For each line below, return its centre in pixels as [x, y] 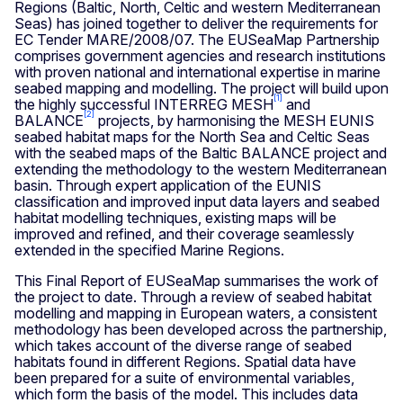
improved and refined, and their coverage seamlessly [184, 234]
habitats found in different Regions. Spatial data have [185, 362]
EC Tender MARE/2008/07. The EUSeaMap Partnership [197, 40]
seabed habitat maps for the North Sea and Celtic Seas [192, 137]
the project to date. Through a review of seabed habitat [193, 297]
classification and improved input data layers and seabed [197, 202]
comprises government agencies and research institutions [200, 56]
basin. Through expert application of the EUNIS [168, 186]
